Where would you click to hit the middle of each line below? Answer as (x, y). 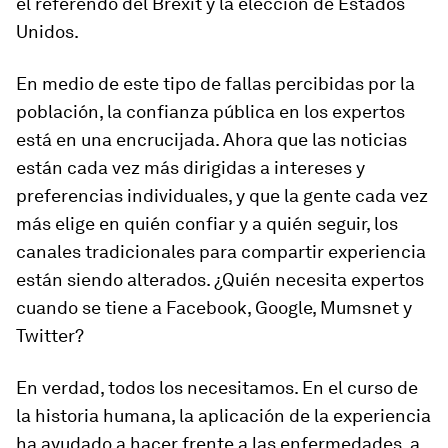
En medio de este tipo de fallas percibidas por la (215, 83)
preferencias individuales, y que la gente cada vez (222, 195)
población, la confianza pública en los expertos (210, 111)
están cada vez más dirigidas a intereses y (190, 167)
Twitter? (50, 335)
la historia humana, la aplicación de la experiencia (223, 415)
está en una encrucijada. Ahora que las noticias (211, 139)
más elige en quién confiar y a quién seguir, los (207, 223)
